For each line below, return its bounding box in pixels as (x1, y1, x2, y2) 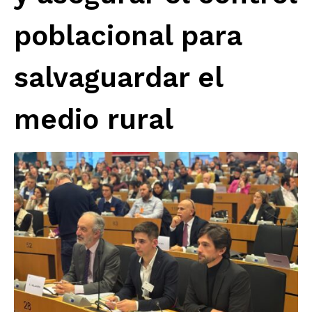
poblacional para (14, 19, 242, 52)
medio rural (14, 102, 173, 136)
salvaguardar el (14, 61, 223, 94)
